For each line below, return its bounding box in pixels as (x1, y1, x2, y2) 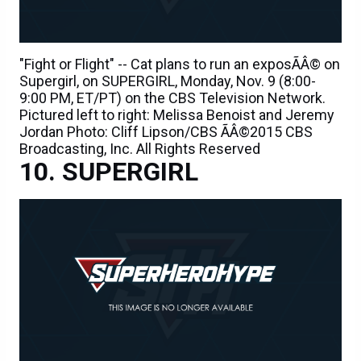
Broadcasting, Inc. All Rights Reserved (19, 140, 260, 158)
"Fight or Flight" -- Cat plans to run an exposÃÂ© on (19, 56, 340, 73)
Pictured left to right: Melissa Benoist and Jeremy (19, 106, 334, 124)
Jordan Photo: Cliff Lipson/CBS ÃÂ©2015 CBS (19, 123, 313, 141)
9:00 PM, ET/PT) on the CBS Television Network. (19, 89, 326, 107)
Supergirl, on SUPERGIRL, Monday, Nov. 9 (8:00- (19, 73, 316, 90)
